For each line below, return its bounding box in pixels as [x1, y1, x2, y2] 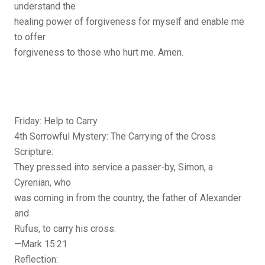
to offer [14, 31, 46, 43]
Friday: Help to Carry [14, 115, 98, 127]
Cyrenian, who [14, 177, 71, 189]
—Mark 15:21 [14, 238, 67, 250]
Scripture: [14, 146, 53, 158]
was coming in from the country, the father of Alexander [14, 192, 241, 204]
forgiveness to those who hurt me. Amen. [14, 47, 183, 59]
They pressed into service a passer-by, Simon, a [14, 161, 213, 173]
